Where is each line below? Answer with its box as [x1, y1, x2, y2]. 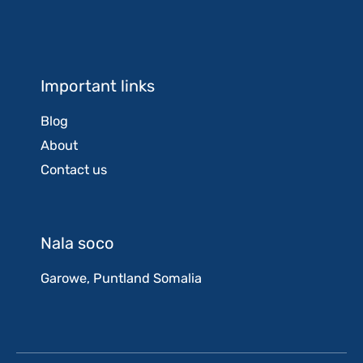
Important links [41, 76, 155, 96]
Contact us [41, 162, 107, 178]
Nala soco [41, 233, 114, 254]
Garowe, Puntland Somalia [41, 271, 202, 287]
